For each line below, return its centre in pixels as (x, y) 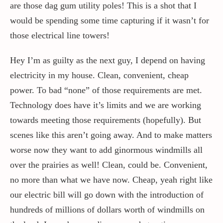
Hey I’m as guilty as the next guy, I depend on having (108, 60)
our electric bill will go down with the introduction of (107, 195)
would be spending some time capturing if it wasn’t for (110, 21)
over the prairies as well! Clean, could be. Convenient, (109, 165)
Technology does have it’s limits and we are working (106, 105)
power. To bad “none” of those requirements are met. (106, 90)
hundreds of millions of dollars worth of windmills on (107, 210)
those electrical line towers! (60, 36)
